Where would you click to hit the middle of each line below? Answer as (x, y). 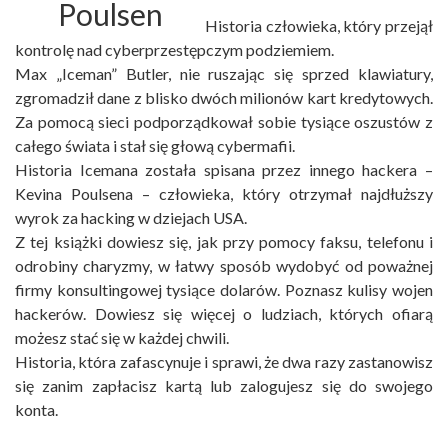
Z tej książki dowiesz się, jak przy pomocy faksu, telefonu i (224, 242)
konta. (36, 410)
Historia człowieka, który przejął (319, 26)
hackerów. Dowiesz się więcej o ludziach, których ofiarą (224, 314)
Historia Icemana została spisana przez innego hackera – (224, 170)
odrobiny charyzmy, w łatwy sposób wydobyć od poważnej (224, 266)
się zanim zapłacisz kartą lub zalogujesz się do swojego (224, 386)
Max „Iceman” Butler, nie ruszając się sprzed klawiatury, (224, 74)
